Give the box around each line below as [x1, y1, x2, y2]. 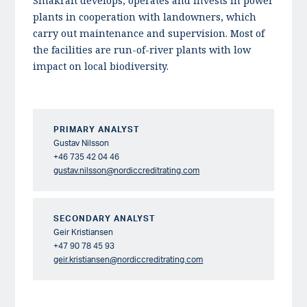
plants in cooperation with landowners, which [33, 10, 257, 23]
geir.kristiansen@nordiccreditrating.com [53, 254, 204, 265]
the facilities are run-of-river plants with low [33, 42, 251, 56]
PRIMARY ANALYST [53, 123, 140, 134]
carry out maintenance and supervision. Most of [33, 26, 265, 40]
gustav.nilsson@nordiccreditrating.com [53, 164, 200, 175]
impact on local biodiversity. [33, 59, 169, 73]
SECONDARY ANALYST [53, 212, 156, 223]
